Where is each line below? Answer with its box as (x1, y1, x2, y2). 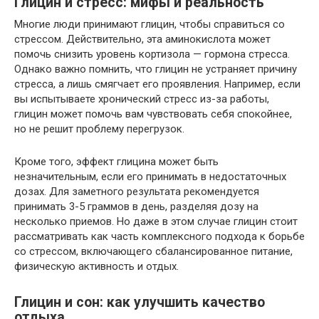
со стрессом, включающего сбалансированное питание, (14, 244, 293, 258)
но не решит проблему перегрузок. (14, 122, 184, 135)
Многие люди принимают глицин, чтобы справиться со (14, 17, 285, 31)
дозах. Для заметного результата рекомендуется (14, 184, 259, 198)
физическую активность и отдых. (14, 259, 179, 273)
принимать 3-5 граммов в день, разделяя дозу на (14, 199, 258, 213)
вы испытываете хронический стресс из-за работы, (14, 92, 269, 105)
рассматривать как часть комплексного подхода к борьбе (14, 229, 305, 243)
